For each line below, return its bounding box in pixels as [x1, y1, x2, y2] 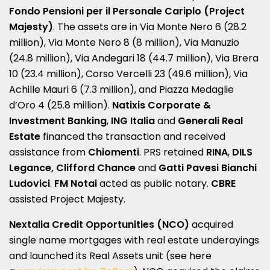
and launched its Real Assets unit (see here [9, 248, 212, 263]
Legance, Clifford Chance [9, 160, 136, 175]
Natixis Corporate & [112, 98, 211, 112]
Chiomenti [88, 145, 139, 159]
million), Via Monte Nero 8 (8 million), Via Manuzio [9, 35, 239, 49]
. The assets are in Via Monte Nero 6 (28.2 [53, 19, 246, 34]
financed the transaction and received [40, 129, 225, 143]
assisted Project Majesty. [9, 192, 125, 206]
